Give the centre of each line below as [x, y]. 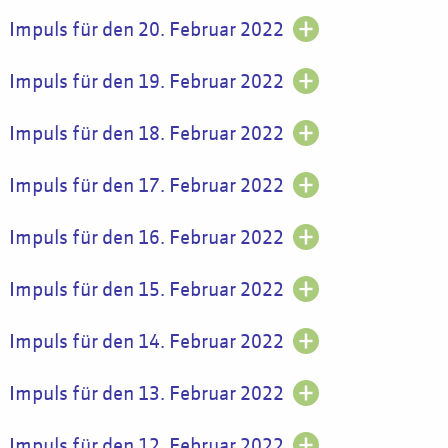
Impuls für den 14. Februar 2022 [146, 342]
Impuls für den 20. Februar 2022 [146, 30]
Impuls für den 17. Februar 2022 [146, 186]
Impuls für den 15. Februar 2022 [146, 290]
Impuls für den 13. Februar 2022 [146, 394]
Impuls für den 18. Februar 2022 [146, 134]
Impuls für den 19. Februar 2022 [146, 82]
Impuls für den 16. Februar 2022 [146, 238]
